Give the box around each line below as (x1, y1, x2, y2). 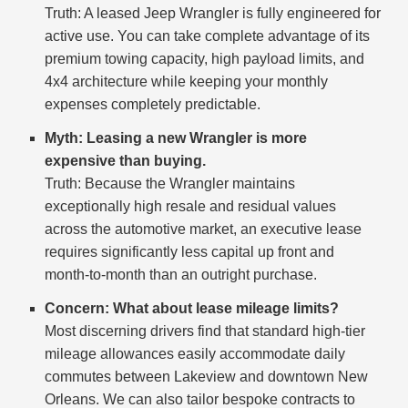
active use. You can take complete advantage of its (45, 28, 371, 45)
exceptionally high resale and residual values (45, 199, 337, 215)
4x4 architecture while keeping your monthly (45, 74, 329, 90)
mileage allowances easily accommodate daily (45, 346, 346, 362)
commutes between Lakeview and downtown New (45, 369, 369, 385)
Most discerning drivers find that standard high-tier (45, 323, 366, 340)
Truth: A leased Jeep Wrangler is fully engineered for (45, 5, 382, 22)
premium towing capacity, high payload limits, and (45, 51, 365, 67)
